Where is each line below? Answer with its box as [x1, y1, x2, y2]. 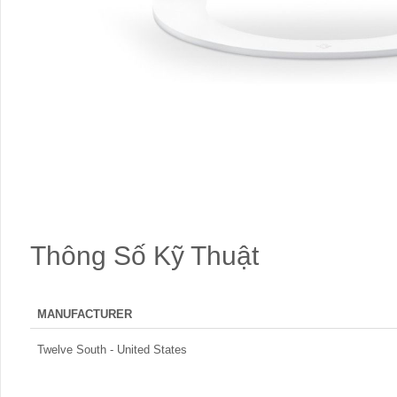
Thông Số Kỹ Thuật [30, 241, 259, 270]
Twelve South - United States [37, 343, 187, 356]
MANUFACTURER [37, 307, 132, 321]
